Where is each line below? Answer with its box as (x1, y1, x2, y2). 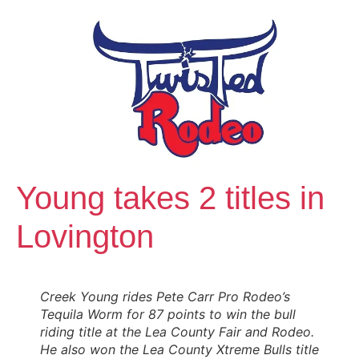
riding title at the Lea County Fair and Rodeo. (40, 323, 314, 340)
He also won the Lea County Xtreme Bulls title (40, 341, 319, 357)
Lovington (16, 218, 154, 254)
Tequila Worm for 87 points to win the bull (40, 305, 296, 322)
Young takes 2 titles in (16, 179, 325, 216)
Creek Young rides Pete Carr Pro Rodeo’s (40, 288, 290, 305)
